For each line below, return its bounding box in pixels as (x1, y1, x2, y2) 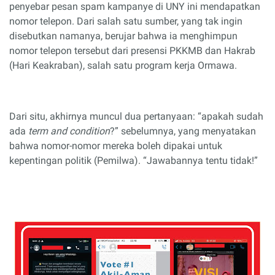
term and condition (28, 125, 110, 137)
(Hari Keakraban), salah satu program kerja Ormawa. (9, 60, 239, 71)
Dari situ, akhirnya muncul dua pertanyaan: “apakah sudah (9, 110, 263, 122)
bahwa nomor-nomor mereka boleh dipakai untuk (9, 140, 222, 152)
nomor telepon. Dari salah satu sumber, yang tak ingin (9, 15, 242, 27)
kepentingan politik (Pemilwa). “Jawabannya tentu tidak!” (9, 155, 258, 166)
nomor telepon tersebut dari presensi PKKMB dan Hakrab (9, 45, 255, 56)
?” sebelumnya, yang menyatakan (110, 125, 256, 137)
